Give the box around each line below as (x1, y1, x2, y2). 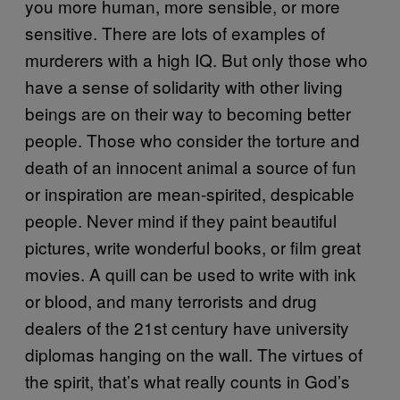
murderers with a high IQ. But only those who (25, 46, 368, 71)
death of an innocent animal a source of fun (25, 154, 356, 179)
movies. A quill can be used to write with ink (25, 261, 356, 286)
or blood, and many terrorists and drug (25, 287, 317, 312)
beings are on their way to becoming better (25, 100, 351, 125)
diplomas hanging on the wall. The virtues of (25, 341, 362, 366)
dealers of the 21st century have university (25, 314, 349, 339)
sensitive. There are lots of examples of (25, 20, 325, 45)
